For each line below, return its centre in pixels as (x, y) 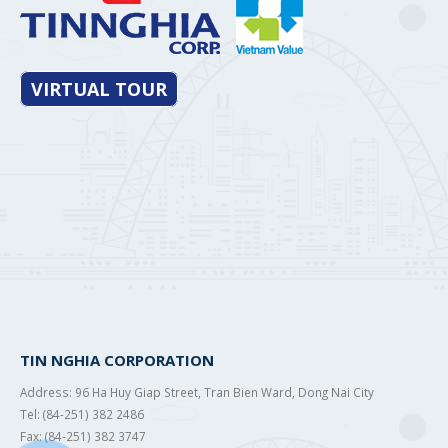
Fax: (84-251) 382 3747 (83, 436)
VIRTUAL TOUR (99, 89)
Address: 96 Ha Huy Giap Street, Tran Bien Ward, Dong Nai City (197, 392)
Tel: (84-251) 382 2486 (82, 414)
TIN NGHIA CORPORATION (117, 360)
